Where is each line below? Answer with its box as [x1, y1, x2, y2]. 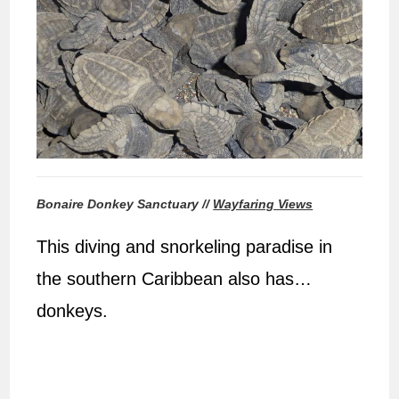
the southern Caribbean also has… [37, 268, 313, 289]
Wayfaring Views [213, 196, 313, 211]
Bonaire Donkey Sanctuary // [37, 196, 214, 211]
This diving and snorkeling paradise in [37, 236, 333, 256]
